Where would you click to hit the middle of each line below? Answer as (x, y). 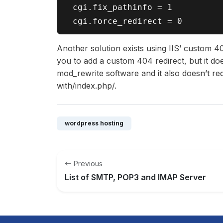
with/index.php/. (87, 86)
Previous (88, 164)
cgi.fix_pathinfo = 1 (120, 7)
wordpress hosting (94, 123)
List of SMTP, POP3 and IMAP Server (135, 177)
